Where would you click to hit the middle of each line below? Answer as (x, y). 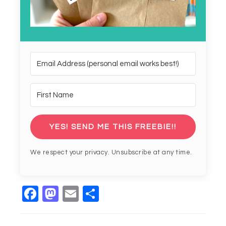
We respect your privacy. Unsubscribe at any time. (111, 153)
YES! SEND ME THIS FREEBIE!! (113, 127)
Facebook (76, 194)
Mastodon (96, 194)
